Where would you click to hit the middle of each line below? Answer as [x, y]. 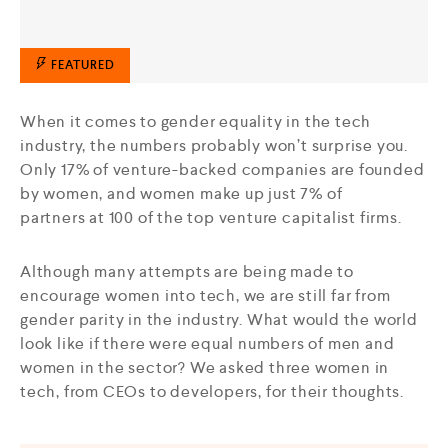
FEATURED [81, 65]
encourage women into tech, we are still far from [205, 296]
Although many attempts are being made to [187, 272]
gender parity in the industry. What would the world [219, 320]
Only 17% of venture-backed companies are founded [222, 170]
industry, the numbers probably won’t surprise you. [214, 146]
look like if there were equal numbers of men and [207, 344]
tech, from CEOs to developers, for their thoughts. [212, 392]
